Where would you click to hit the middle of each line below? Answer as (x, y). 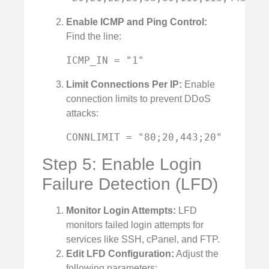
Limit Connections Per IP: (124, 84)
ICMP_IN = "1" (105, 60)
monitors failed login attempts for (135, 225)
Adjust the (196, 253)
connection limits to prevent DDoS (138, 98)
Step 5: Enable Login (122, 164)
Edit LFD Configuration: (120, 253)
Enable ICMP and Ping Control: (137, 22)
